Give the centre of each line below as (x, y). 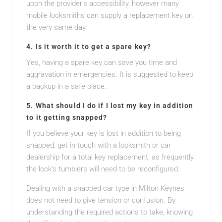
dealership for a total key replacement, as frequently (110, 157)
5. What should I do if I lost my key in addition (110, 105)
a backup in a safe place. (67, 86)
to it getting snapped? (67, 117)
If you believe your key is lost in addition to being (104, 133)
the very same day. (57, 27)
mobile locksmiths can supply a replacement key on (110, 15)
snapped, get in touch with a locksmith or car (99, 145)
